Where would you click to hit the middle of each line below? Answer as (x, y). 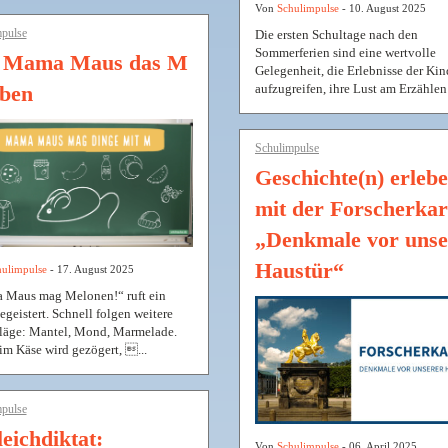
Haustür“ (299, 271)
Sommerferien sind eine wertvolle (345, 53)
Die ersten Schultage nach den (336, 35)
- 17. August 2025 (90, 269)
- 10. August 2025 (382, 8)
